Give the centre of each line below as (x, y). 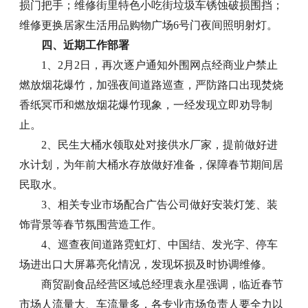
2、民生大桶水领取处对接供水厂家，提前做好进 (160, 144)
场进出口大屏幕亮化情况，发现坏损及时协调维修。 (146, 264)
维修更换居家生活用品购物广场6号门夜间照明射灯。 (149, 25)
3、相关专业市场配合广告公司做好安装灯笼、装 (160, 204)
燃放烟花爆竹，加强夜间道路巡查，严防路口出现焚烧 (152, 85)
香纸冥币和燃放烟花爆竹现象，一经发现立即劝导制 (146, 104)
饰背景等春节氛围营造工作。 (91, 224)
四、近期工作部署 (86, 45)
